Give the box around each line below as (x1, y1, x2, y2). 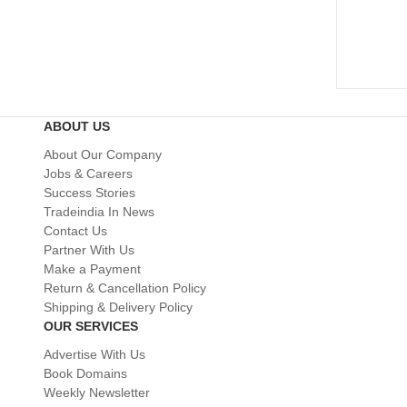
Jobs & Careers (44, 165, 133, 181)
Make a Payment (44, 261, 141, 276)
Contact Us (44, 223, 107, 238)
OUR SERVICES (44, 318, 138, 333)
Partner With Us (44, 242, 134, 257)
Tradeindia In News (44, 203, 154, 219)
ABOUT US (44, 118, 110, 134)
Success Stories (44, 184, 135, 200)
